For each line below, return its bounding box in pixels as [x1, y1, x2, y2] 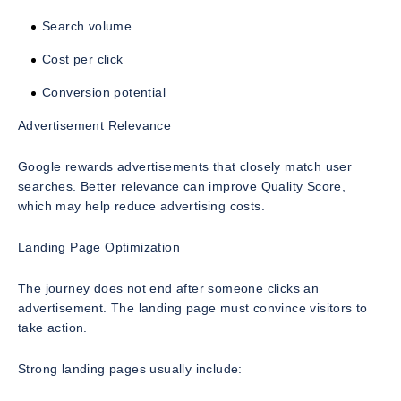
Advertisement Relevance [18, 118, 172, 133]
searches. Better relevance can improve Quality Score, [18, 179, 346, 194]
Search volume [42, 19, 132, 34]
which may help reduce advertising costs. [18, 199, 265, 214]
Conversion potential [42, 85, 166, 100]
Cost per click [42, 52, 124, 67]
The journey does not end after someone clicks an [18, 281, 320, 296]
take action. [18, 320, 88, 336]
